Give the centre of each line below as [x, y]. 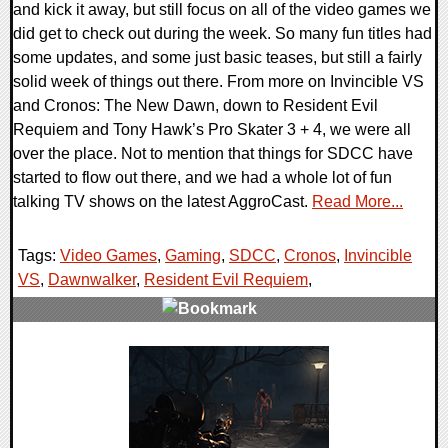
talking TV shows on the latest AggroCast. [162, 201]
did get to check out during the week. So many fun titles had [222, 33]
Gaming [193, 255]
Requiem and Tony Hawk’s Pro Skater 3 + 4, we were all [212, 129]
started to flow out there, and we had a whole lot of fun [202, 177]
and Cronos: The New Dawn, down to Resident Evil [195, 105]
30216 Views [70, 380]
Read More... [357, 201]
